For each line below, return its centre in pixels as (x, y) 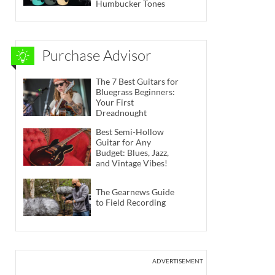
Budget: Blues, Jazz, (132, 152)
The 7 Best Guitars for (137, 82)
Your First (115, 103)
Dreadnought (121, 113)
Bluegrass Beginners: (135, 92)
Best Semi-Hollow (130, 131)
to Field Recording (131, 203)
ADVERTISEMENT (178, 261)
